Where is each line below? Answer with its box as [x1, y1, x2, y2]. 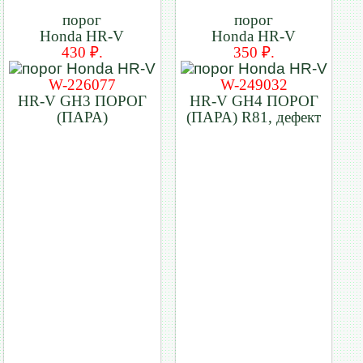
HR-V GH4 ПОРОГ [189, 92, 318, 109]
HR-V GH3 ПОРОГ [17, 92, 147, 109]
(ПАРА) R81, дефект [186, 108, 322, 126]
